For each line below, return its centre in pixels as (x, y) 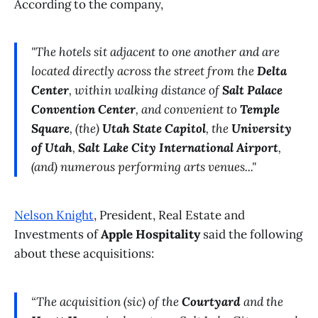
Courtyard (211, 301)
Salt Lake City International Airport (178, 148)
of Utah (52, 148)
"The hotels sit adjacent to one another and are (155, 52)
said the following (251, 235)
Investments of (57, 235)
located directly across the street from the (144, 71)
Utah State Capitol (154, 129)
